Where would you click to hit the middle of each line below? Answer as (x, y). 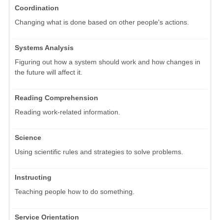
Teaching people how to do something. (75, 192)
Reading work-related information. (68, 112)
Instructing (33, 178)
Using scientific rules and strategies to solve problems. (99, 152)
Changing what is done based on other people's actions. (102, 22)
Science (28, 138)
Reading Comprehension (56, 98)
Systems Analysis (44, 48)
